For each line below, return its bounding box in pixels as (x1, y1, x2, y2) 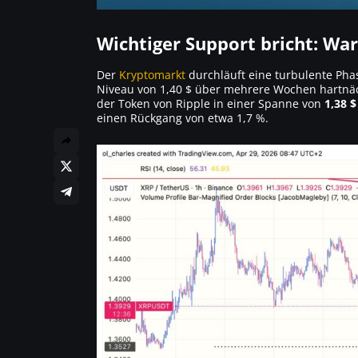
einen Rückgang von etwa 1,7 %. (97, 109, 268, 125)
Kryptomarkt (119, 66, 185, 82)
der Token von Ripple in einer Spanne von (97, 95, 324, 111)
